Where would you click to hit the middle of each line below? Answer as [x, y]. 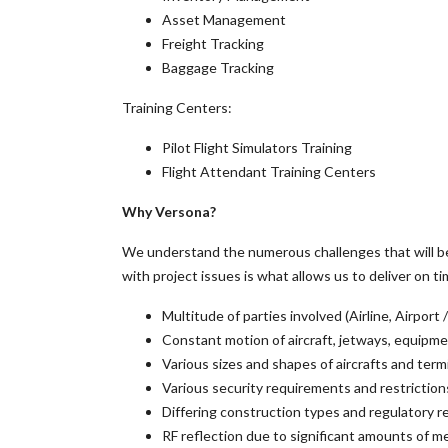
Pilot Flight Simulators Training [257, 147]
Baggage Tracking [218, 67]
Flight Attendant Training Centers [269, 171]
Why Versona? [169, 211]
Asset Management [224, 19]
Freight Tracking [213, 43]
